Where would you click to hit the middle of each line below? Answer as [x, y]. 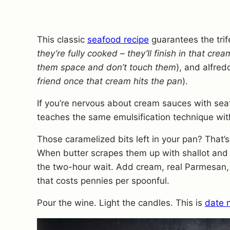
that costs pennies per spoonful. [103, 181]
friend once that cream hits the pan [110, 81]
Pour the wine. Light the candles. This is [121, 203]
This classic [62, 40]
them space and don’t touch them [107, 67]
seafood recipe [118, 40]
